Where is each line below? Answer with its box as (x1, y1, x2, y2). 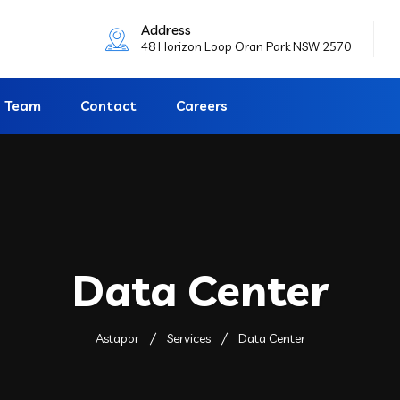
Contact (80, 97, 137, 114)
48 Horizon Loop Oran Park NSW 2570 (141, 37, 351, 54)
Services (166, 330, 211, 346)
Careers (176, 97, 228, 114)
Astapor (95, 330, 139, 346)
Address (141, 21, 191, 38)
